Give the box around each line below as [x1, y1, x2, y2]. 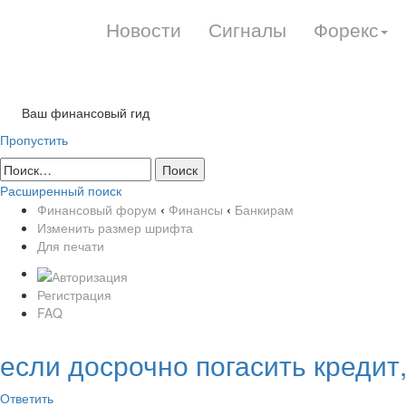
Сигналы [208, 15, 286, 43]
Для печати [37, 237, 104, 255]
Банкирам [235, 200, 294, 218]
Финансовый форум [37, 200, 157, 218]
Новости [106, 15, 181, 43]
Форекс [314, 15, 379, 43]
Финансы [169, 200, 223, 218]
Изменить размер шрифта [37, 218, 193, 237]
